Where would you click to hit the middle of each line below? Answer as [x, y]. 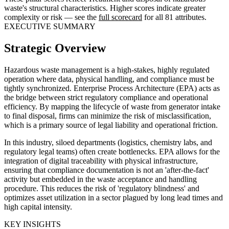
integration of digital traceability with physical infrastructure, [101, 161]
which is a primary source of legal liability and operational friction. [111, 125]
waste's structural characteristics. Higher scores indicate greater [105, 8]
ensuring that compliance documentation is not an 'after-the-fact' [107, 170]
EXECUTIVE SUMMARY [50, 27]
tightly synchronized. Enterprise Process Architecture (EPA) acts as [112, 88]
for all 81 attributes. [174, 17]
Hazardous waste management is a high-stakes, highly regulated [107, 70]
